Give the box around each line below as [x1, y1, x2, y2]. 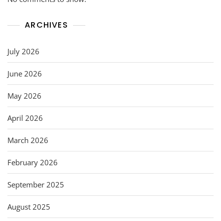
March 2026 [7, 135, 48, 145]
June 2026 [7, 68, 42, 78]
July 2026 [7, 46, 39, 56]
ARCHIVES [25, 19, 68, 31]
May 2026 [7, 90, 41, 101]
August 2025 [7, 201, 50, 212]
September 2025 [7, 179, 64, 189]
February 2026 [7, 157, 58, 167]
